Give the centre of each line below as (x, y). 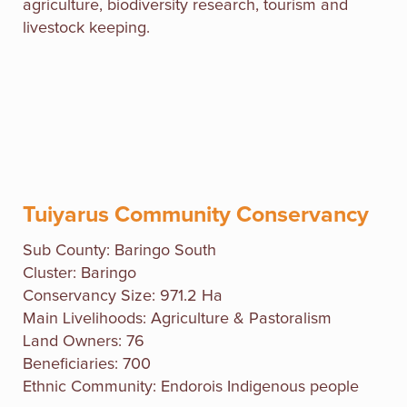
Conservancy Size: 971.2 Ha (123, 296)
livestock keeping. (86, 28)
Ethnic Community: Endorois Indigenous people (191, 387)
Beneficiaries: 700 (87, 364)
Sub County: (69, 250)
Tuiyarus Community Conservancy (196, 214)
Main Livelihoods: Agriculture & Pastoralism (177, 318)
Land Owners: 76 (84, 341)
